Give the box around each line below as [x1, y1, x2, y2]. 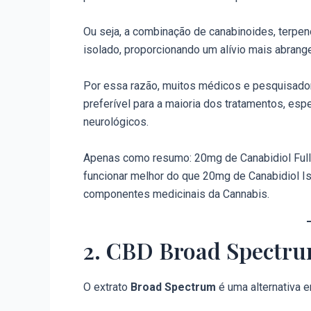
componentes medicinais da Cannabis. [83, 187, 269, 201]
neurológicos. [83, 115, 149, 128]
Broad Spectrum [131, 280, 216, 294]
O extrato [83, 280, 131, 294]
